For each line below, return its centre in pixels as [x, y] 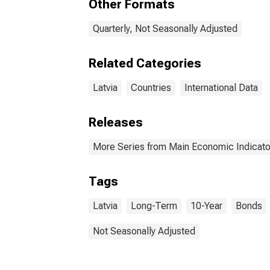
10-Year [206, 206]
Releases [116, 122]
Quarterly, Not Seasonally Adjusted [165, 29]
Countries [151, 88]
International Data [221, 88]
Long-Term [154, 206]
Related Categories [145, 63]
